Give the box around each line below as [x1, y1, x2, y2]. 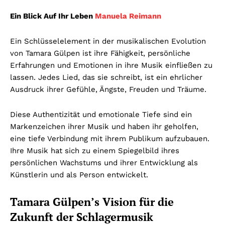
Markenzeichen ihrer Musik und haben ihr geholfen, [10, 122, 198, 131]
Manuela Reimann [95, 11, 161, 21]
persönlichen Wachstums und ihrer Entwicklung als [10, 158, 198, 167]
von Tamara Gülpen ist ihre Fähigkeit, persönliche [10, 48, 190, 58]
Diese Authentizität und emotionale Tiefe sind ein [10, 109, 192, 119]
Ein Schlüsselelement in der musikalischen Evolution [10, 36, 206, 46]
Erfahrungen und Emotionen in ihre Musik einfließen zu [10, 60, 212, 70]
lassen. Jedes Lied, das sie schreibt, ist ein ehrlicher [10, 72, 202, 82]
